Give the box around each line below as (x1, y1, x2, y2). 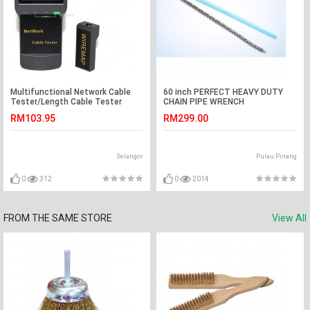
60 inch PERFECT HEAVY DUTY (163, 87, 284, 97)
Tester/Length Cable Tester (10, 97, 122, 107)
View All (272, 212, 307, 224)
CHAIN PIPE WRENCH (163, 97, 245, 107)
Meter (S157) (10, 107, 62, 116)
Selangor (116, 153, 144, 160)
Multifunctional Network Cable (10, 87, 131, 97)
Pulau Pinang (255, 153, 297, 160)
